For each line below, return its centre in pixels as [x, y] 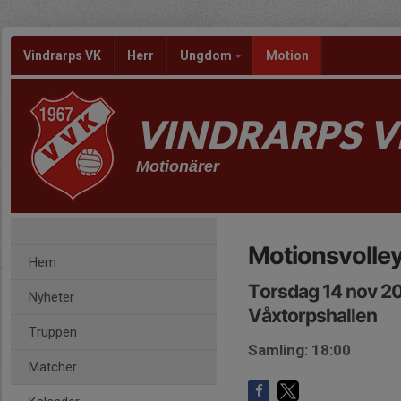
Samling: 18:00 [299, 350]
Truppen [53, 332]
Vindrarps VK [62, 55]
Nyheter [51, 297]
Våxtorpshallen [312, 316]
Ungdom [207, 55]
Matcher [53, 367]
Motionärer [178, 166]
